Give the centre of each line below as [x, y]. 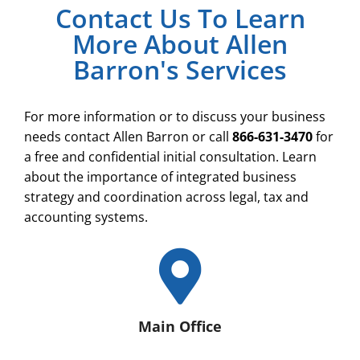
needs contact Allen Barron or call [128, 136]
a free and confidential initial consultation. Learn [170, 156]
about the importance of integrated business [160, 176]
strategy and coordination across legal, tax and [166, 196]
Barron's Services [180, 69]
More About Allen [180, 43]
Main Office [180, 326]
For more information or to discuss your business [175, 116]
